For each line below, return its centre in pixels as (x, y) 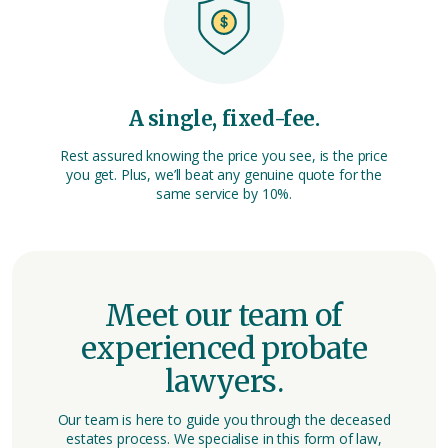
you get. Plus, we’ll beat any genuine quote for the (224, 174)
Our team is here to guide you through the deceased (224, 419)
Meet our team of (224, 314)
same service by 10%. (224, 193)
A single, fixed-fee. (224, 118)
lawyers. (224, 380)
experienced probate (224, 347)
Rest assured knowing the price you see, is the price (224, 155)
